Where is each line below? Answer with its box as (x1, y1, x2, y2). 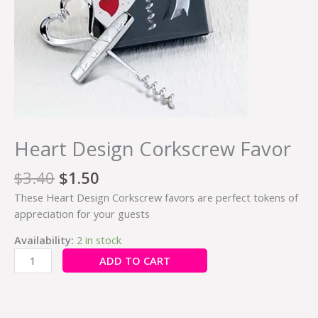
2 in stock (77, 233, 121, 248)
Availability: (14, 233, 74, 248)
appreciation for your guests (14, 206, 150, 221)
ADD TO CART (99, 253, 170, 268)
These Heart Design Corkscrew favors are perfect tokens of (14, 190, 298, 204)
